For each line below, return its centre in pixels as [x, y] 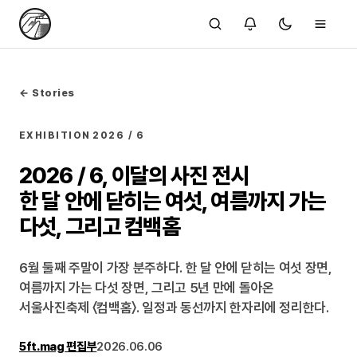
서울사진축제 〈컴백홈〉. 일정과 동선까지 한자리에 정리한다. [174, 308]
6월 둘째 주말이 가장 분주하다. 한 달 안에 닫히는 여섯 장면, [176, 268]
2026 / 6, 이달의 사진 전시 [134, 175]
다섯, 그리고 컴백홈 [100, 226]
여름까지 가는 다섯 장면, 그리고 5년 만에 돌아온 [147, 288]
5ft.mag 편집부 [58, 347]
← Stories [47, 93]
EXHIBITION [55, 135]
